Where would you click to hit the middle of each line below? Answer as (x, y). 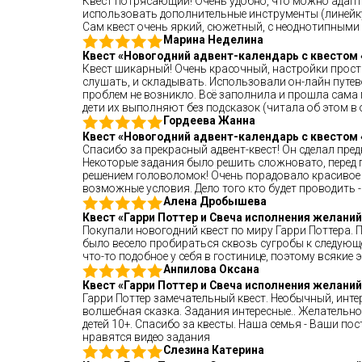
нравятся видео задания (146, 337)
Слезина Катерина (214, 350)
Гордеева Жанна (209, 120)
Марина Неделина (213, 40)
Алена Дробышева (215, 201)
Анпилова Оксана (211, 269)
